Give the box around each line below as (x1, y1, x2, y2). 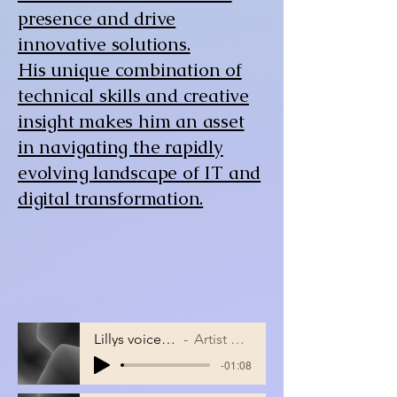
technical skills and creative (18, 82, 249, 107)
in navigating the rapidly (18, 134, 223, 159)
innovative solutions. (18, 31, 191, 56)
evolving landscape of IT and (18, 160, 261, 184)
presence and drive (18, 5, 176, 30)
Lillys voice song (161, 331, 175, 348)
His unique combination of (18, 57, 242, 82)
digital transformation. (18, 185, 204, 210)
